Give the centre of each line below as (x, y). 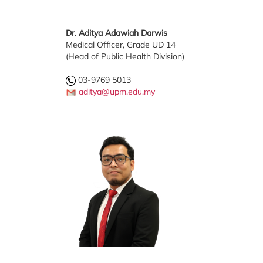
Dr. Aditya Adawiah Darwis (117, 33)
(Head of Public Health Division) (125, 56)
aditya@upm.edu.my (117, 91)
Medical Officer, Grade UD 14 (121, 44)
